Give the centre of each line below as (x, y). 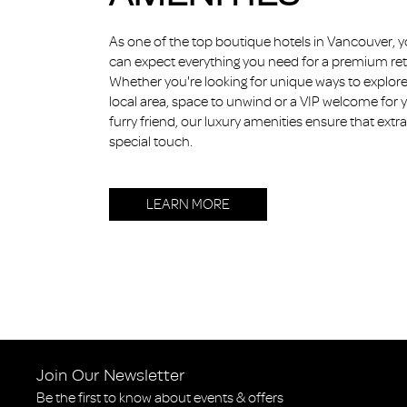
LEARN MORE (188, 205)
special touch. (151, 142)
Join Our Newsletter (110, 375)
